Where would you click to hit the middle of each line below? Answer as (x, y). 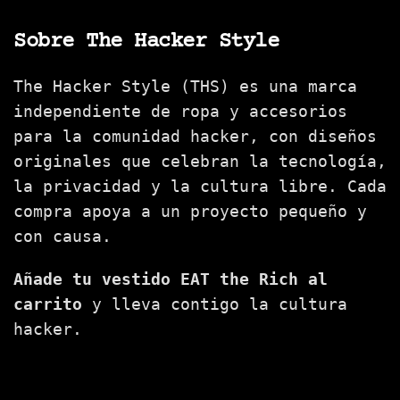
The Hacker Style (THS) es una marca (185, 87)
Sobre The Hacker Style (146, 42)
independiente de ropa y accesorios (180, 112)
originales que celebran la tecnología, (200, 162)
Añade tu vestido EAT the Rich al (171, 279)
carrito (48, 304)
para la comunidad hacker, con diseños (195, 137)
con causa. (62, 237)
